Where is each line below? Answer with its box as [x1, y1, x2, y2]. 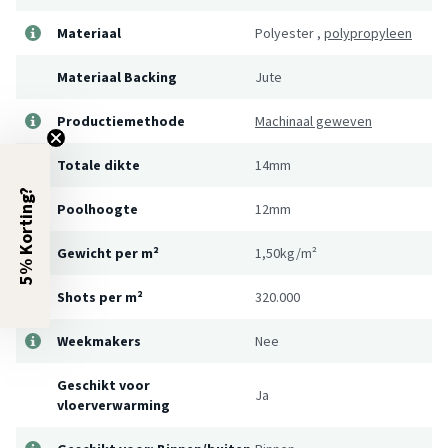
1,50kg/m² [255, 243, 317, 262]
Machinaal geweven [255, 111, 372, 130]
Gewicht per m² [57, 243, 159, 262]
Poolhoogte [57, 199, 138, 218]
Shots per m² [57, 287, 143, 306]
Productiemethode [57, 111, 185, 130]
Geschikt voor [57, 375, 150, 394]
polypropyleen [324, 23, 412, 42]
